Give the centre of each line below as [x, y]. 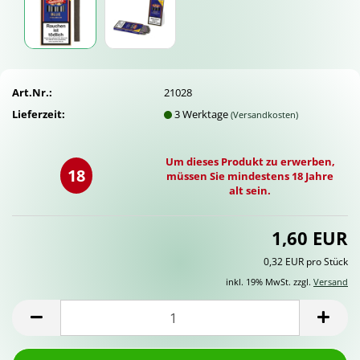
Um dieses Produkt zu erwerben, [250, 162]
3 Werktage [203, 114]
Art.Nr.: [32, 92]
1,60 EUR [310, 238]
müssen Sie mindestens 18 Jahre [250, 176]
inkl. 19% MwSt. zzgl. [270, 282]
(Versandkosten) [265, 114]
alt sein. [250, 190]
